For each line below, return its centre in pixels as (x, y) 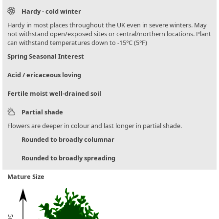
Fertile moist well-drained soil (54, 94)
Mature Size (26, 177)
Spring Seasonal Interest (46, 56)
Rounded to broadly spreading (68, 158)
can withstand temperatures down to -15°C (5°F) (77, 43)
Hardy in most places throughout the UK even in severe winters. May (107, 25)
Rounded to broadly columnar (68, 140)
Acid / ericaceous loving (44, 75)
